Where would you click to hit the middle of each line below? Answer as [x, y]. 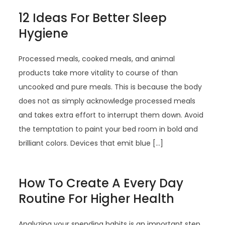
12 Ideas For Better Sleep [93, 18]
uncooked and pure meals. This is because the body [110, 87]
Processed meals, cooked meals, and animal [97, 59]
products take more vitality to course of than [98, 73]
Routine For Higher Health [97, 199]
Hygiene [44, 33]
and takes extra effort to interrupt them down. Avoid [111, 115]
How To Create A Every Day [101, 183]
